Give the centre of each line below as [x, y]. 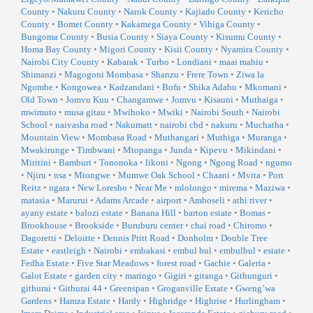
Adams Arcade [122, 201]
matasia [35, 201]
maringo [141, 276]
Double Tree [244, 238]
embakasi [148, 251]
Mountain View [50, 138]
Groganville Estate [192, 289]
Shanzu [165, 75]
